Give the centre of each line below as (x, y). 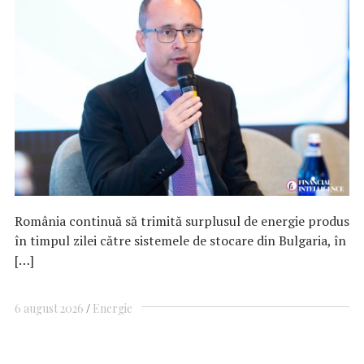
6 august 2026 (49, 309)
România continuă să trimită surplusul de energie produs (182, 221)
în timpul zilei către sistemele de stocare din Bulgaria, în (180, 240)
